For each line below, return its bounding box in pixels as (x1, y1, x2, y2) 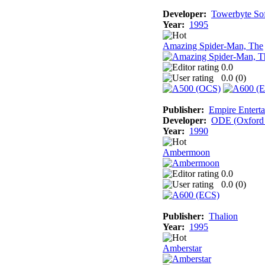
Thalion (209, 211, 238, 221)
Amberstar (163, 243, 202, 253)
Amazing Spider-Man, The (163, 40, 263, 51)
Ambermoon (163, 147, 210, 157)
